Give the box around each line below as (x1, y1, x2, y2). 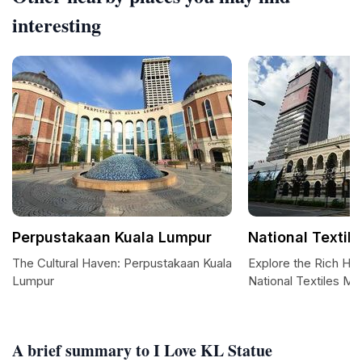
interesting (12, 11, 101, 39)
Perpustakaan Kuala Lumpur (12, 229, 212, 246)
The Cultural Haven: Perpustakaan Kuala (12, 255, 232, 271)
